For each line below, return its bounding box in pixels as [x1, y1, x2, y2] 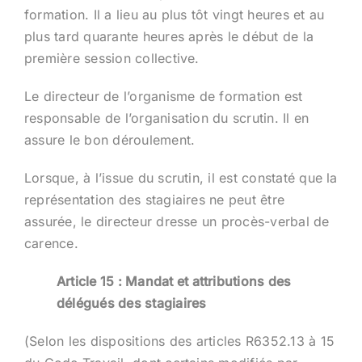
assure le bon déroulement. [23, 131, 196, 148]
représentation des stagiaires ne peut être [23, 191, 285, 208]
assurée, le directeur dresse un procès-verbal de [23, 213, 330, 229]
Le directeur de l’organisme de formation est [23, 87, 303, 104]
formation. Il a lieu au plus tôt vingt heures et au [23, 6, 325, 23]
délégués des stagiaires [56, 294, 207, 311]
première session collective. [23, 49, 200, 66]
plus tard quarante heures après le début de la [23, 27, 314, 44]
